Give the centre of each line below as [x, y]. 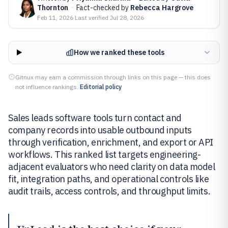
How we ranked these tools [119, 52]
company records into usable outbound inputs [100, 130]
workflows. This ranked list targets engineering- [105, 154]
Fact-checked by [103, 8]
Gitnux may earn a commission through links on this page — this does [113, 77]
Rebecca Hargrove [162, 8]
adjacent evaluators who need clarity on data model [112, 167]
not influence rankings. [47, 87]
